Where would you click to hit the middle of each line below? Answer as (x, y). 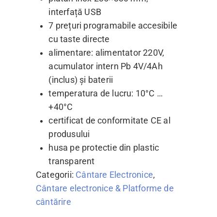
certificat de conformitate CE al (109, 120)
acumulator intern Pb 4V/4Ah (106, 66)
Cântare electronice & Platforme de (105, 188)
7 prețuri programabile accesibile (113, 25)
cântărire (54, 202)
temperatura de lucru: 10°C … (106, 93)
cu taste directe (79, 39)
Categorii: (56, 175)
